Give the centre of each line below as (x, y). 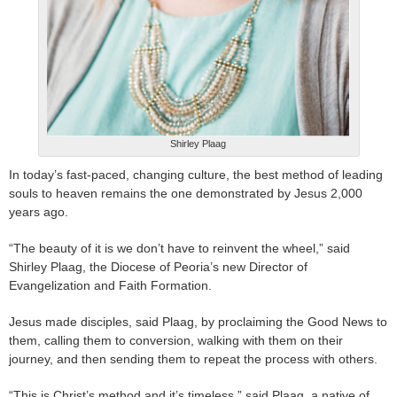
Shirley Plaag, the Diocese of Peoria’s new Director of (158, 267)
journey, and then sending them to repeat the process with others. (193, 359)
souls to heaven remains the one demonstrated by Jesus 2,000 (186, 194)
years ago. (39, 212)
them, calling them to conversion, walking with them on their (176, 341)
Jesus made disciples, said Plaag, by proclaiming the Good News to (198, 322)
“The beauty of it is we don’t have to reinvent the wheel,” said (179, 249)
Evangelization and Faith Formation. (110, 286)
